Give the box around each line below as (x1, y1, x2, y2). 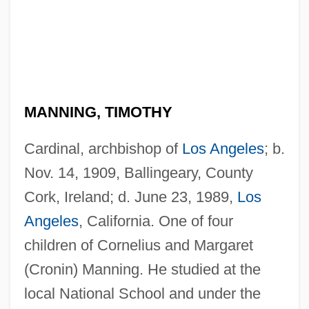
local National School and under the (23, 284, 261, 302)
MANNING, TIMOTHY (23, 103, 172, 121)
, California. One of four (78, 212, 233, 230)
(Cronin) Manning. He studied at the (23, 260, 261, 278)
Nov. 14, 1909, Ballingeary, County (23, 163, 253, 181)
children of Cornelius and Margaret (23, 236, 253, 254)
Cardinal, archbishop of (23, 139, 182, 157)
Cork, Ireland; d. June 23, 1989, (23, 188, 237, 206)
